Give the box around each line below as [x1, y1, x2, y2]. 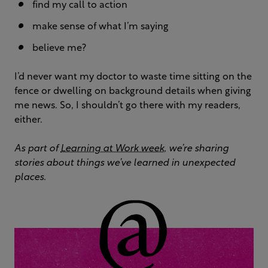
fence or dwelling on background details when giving [14, 87, 251, 96]
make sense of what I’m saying [32, 22, 169, 32]
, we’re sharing [164, 144, 229, 154]
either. [14, 115, 42, 125]
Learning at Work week [60, 144, 164, 154]
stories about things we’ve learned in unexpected [14, 159, 235, 168]
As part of [14, 144, 60, 154]
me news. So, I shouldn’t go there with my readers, [14, 101, 240, 111]
